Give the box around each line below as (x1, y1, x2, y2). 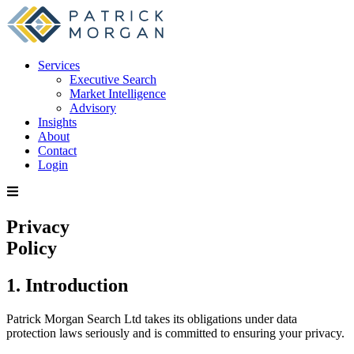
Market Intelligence (70, 87, 166, 100)
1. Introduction (6, 274, 128, 296)
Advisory (70, 101, 116, 115)
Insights (38, 115, 77, 129)
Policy (6, 237, 57, 258)
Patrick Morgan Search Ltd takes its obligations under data (6, 311, 297, 326)
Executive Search (70, 73, 156, 86)
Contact (38, 144, 77, 157)
